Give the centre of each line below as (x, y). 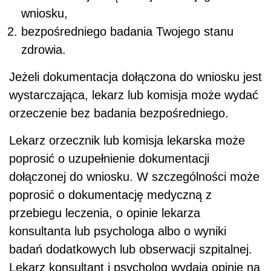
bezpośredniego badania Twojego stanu (127, 31)
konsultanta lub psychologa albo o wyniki (118, 231)
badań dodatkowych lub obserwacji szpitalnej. (131, 249)
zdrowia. (44, 49)
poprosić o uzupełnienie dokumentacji (109, 158)
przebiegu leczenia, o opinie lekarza (105, 213)
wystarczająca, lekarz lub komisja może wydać (134, 95)
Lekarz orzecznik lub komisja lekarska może (127, 140)
